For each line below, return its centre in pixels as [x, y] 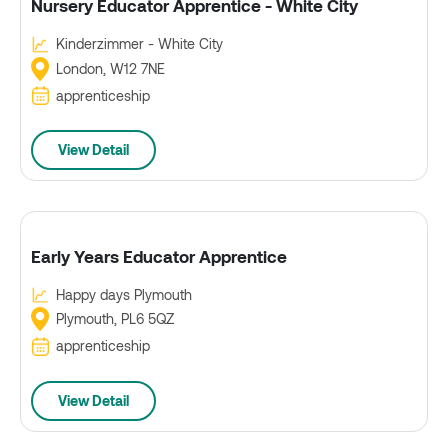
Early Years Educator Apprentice [159, 256]
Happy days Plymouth [122, 295]
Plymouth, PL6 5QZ [113, 319]
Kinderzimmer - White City [137, 44]
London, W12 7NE [108, 68]
